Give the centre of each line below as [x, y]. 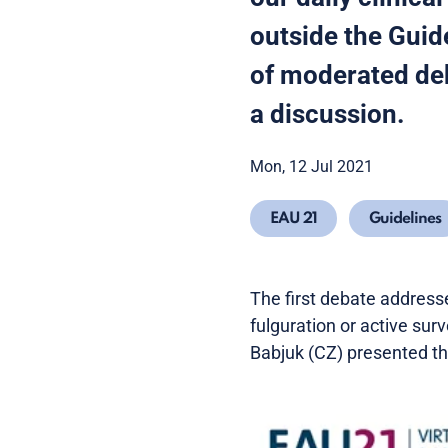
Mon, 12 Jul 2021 [311, 166]
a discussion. [327, 114]
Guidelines [405, 219]
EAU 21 [293, 219]
